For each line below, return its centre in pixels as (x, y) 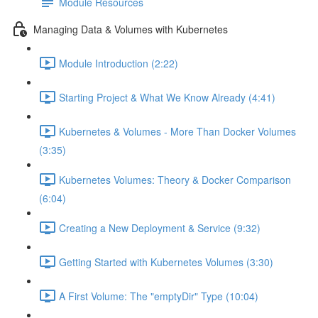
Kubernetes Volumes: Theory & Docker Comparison (175, 179)
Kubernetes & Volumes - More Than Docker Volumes (177, 131)
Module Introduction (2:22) (119, 63)
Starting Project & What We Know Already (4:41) (167, 97)
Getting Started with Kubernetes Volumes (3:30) (166, 262)
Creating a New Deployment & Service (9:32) (160, 227)
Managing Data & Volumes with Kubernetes (131, 29)
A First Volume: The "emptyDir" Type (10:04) (159, 296)
